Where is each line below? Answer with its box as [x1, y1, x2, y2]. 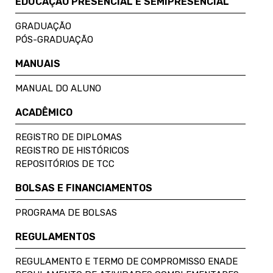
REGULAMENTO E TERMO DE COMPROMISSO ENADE [15, 255, 238, 267]
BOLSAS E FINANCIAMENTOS [15, 182, 152, 194]
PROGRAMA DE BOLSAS [15, 207, 117, 218]
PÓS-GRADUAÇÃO [15, 34, 93, 45]
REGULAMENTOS [15, 230, 96, 243]
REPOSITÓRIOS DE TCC [15, 158, 115, 169]
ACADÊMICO [15, 106, 73, 118]
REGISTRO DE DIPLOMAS [15, 131, 122, 143]
